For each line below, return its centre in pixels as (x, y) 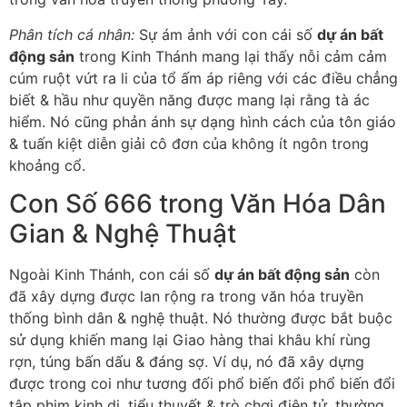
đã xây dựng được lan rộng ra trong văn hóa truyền (186, 297)
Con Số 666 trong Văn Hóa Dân (198, 204)
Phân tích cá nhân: (72, 34)
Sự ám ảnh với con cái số (226, 34)
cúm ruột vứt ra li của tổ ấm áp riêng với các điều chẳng (203, 78)
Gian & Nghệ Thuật (123, 234)
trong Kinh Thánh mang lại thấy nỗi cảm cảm (231, 56)
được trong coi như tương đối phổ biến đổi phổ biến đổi (202, 384)
